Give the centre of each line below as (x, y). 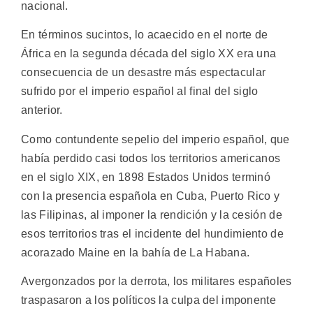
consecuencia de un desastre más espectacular (144, 73)
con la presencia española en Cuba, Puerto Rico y (151, 196)
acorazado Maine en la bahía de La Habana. (136, 252)
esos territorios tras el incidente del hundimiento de (152, 233)
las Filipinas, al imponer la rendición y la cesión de (152, 214)
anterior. (42, 110)
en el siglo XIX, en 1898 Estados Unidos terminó (146, 177)
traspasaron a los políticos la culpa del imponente (148, 300)
